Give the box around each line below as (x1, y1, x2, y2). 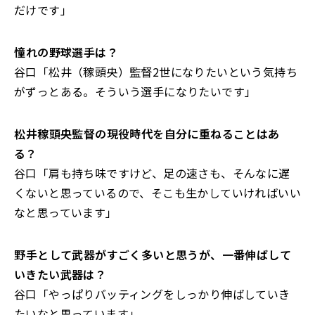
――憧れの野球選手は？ (14, 44, 118, 60)
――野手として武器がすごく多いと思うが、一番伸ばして (14, 246, 291, 263)
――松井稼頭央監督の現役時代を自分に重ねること (14, 125, 257, 142)
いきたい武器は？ (14, 266, 107, 283)
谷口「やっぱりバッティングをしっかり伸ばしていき (14, 285, 290, 302)
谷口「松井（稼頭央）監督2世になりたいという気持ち (14, 63, 297, 80)
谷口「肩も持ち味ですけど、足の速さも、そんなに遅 (14, 165, 290, 181)
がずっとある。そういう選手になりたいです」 (14, 83, 257, 100)
